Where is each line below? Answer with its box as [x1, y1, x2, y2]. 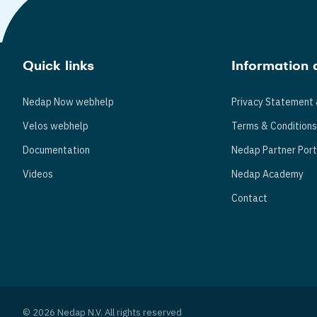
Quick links [23, 60, 94, 73]
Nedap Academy [231, 168, 304, 180]
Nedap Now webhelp [23, 96, 114, 108]
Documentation [23, 144, 90, 156]
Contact [231, 192, 268, 204]
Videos [23, 168, 53, 180]
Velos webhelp [23, 120, 88, 132]
